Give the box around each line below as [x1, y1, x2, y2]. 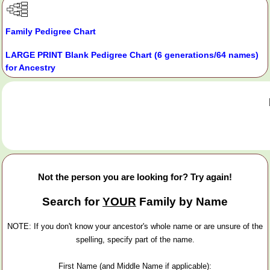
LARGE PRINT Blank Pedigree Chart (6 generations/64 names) [5, 50, 259, 60]
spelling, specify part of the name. [75, 235, 195, 245]
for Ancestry [5, 63, 55, 73]
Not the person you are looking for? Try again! [38, 171, 232, 182]
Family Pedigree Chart [5, 27, 96, 37]
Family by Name [136, 195, 228, 208]
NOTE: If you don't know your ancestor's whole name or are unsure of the [7, 222, 263, 231]
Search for [42, 195, 102, 208]
